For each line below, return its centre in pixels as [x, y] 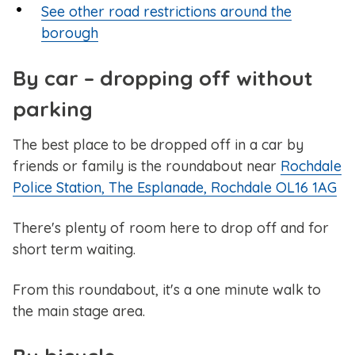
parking [53, 109]
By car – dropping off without [163, 78]
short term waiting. [74, 250]
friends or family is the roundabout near [147, 166]
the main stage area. [79, 311]
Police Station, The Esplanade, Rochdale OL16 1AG [175, 188]
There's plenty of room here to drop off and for [171, 228]
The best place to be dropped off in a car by [158, 145]
